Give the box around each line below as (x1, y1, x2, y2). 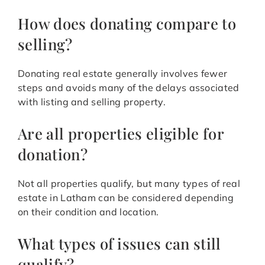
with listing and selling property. (18, 96, 166, 108)
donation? (18, 144, 88, 164)
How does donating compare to (18, 13, 236, 34)
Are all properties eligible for (18, 123, 224, 144)
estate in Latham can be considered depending (18, 192, 234, 204)
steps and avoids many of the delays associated (18, 82, 240, 94)
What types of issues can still (18, 233, 221, 254)
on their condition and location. (18, 206, 159, 218)
